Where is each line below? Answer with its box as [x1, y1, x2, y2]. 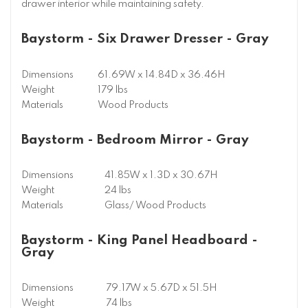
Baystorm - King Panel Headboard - [21, 234, 258, 247]
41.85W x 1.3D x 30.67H [104, 170, 218, 180]
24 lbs [104, 185, 131, 195]
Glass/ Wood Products [104, 200, 206, 210]
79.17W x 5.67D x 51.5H [106, 283, 217, 294]
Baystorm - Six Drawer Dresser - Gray [21, 32, 269, 46]
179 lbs [98, 85, 128, 95]
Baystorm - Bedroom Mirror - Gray [21, 133, 249, 146]
